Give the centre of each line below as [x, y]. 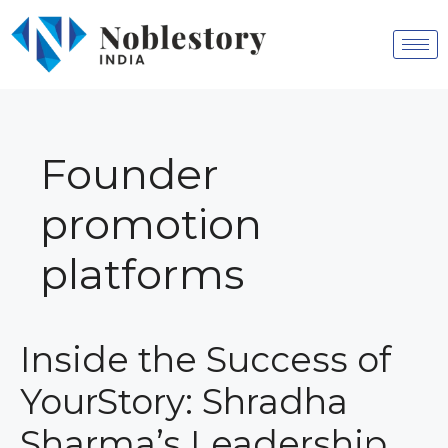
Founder [129, 173]
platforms [142, 273]
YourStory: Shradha [184, 401]
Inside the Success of [205, 359]
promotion [151, 223]
